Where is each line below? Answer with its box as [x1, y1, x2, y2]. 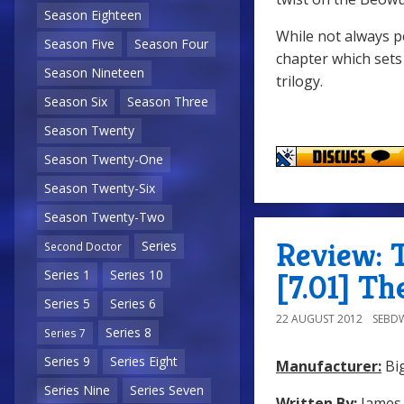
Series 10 [110, 266, 163, 284]
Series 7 [44, 326, 86, 341]
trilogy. [276, 70, 326, 91]
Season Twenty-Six [44, 179, 155, 197]
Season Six [44, 93, 107, 111]
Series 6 [110, 295, 156, 313]
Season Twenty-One [44, 151, 163, 169]
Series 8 [106, 324, 151, 342]
